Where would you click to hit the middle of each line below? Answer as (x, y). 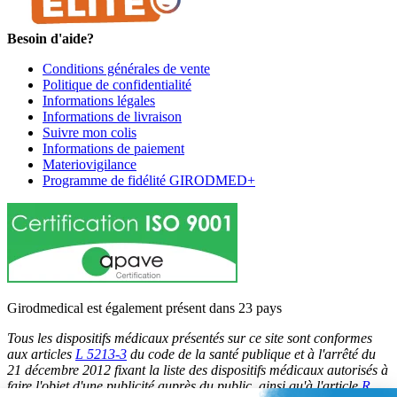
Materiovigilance (90, 164)
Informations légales (99, 100)
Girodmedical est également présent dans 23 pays (144, 307)
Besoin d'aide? (51, 38)
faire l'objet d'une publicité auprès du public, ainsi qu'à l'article (184, 385)
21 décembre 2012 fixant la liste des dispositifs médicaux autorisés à (198, 370)
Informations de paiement (113, 148)
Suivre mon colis (90, 132)
